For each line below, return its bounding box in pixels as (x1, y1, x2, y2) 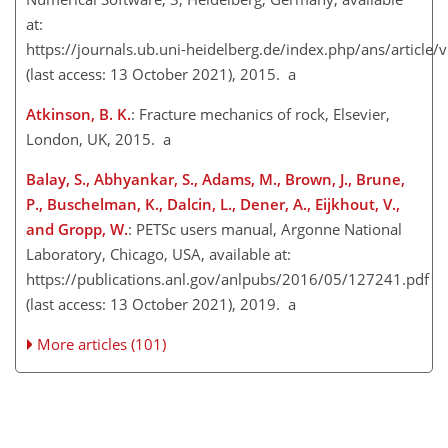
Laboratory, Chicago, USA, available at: (26, 244, 291, 265)
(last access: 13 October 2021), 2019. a (26, 294, 296, 315)
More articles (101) (37, 334, 167, 355)
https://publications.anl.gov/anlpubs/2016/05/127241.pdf (26, 269, 429, 290)
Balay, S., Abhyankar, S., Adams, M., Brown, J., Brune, (26, 169, 405, 190)
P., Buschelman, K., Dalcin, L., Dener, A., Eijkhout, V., (26, 194, 400, 215)
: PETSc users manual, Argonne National (128, 219, 402, 240)
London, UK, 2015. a (26, 129, 171, 150)
